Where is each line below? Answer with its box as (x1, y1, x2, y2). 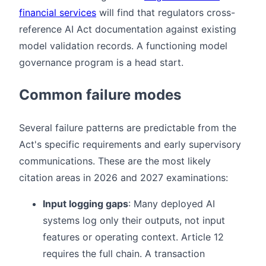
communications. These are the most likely (19, 155, 211, 167)
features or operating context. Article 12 (43, 231, 224, 243)
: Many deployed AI (128, 198, 215, 210)
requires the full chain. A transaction (43, 248, 205, 260)
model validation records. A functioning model (19, 40, 227, 52)
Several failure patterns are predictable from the (19, 122, 236, 134)
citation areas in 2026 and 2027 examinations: (19, 172, 228, 184)
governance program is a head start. (19, 56, 183, 69)
